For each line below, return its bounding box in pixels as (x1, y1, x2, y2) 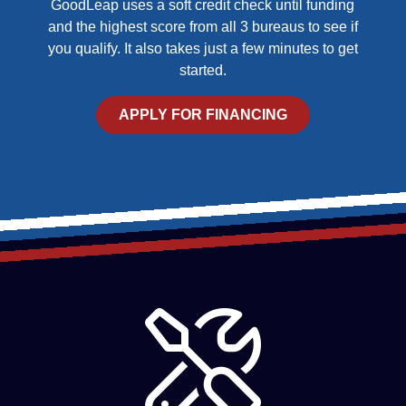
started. (179, 63, 227, 78)
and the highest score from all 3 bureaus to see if (47, 19, 358, 34)
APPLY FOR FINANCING (118, 107, 287, 122)
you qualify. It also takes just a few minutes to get (47, 41, 358, 56)
